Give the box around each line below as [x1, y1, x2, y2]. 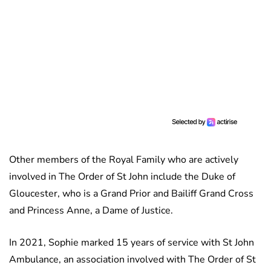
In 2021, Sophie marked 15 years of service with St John [9, 236, 254, 250]
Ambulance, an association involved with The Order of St [9, 253, 256, 267]
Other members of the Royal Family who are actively [9, 153, 238, 167]
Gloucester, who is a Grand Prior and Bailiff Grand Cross [9, 187, 253, 201]
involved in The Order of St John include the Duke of [9, 170, 235, 184]
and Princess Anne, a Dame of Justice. [9, 204, 173, 218]
